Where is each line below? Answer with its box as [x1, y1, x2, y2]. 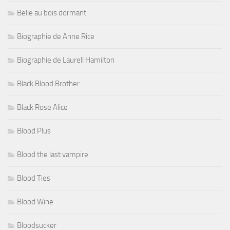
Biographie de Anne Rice [17, 32, 94, 42]
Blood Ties [17, 174, 50, 183]
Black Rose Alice [17, 103, 68, 112]
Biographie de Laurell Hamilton [17, 55, 114, 65]
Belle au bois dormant [17, 8, 86, 18]
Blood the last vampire [17, 150, 88, 160]
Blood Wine [17, 197, 53, 207]
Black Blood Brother [17, 79, 80, 89]
